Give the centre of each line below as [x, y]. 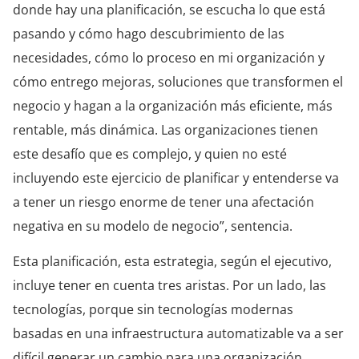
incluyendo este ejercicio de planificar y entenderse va [176, 178]
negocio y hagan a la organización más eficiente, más [173, 106]
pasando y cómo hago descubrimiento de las [149, 34]
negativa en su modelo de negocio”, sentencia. [153, 226]
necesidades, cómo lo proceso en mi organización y [169, 58]
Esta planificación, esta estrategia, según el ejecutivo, [172, 262]
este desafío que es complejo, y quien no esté [150, 154]
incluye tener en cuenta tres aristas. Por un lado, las [169, 286]
